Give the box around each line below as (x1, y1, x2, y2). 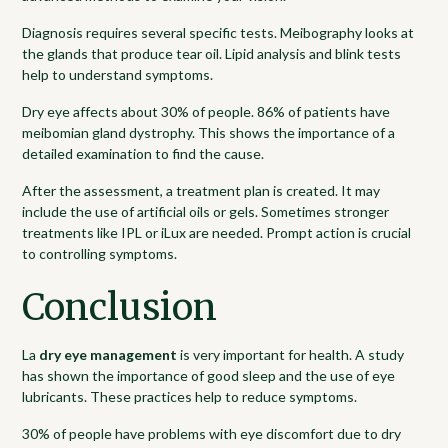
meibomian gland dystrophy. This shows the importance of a (22, 123, 396, 141)
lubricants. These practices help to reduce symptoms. (22, 387, 358, 405)
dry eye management (39, 345, 178, 363)
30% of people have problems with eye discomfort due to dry (22, 424, 402, 442)
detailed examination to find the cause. (22, 144, 265, 162)
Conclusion (22, 284, 218, 330)
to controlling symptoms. (22, 244, 178, 262)
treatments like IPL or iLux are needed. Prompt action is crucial (22, 223, 412, 241)
